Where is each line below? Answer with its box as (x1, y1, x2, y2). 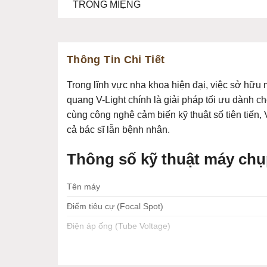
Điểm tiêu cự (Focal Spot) (67, 201, 163, 211)
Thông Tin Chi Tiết (67, 54, 165, 66)
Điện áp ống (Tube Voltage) (67, 221, 170, 231)
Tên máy (67, 181, 100, 191)
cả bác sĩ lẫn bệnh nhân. (67, 125, 170, 135)
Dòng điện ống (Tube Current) (67, 240, 181, 250)
